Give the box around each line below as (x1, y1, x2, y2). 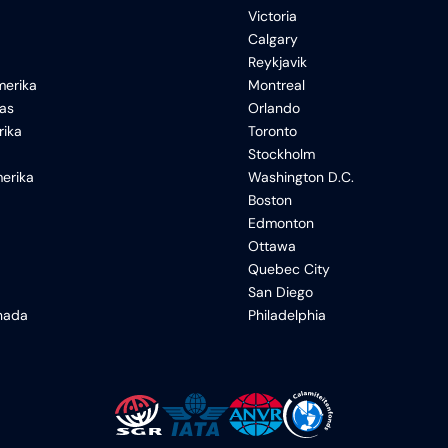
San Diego (248, 283, 313, 301)
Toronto (248, 122, 297, 140)
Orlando (248, 99, 300, 117)
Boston (248, 191, 292, 209)
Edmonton (248, 214, 314, 232)
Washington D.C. (248, 168, 354, 186)
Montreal (248, 76, 305, 94)
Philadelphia (248, 306, 326, 324)
